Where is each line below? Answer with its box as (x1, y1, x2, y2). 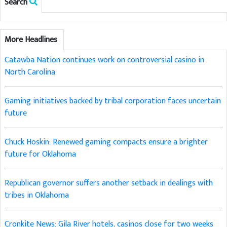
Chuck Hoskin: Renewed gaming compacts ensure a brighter (5, 135, 208, 149)
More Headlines (5, 33, 59, 47)
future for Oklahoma (5, 147, 76, 162)
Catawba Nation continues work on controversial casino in (5, 53, 204, 67)
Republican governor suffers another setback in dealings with (5, 176, 213, 191)
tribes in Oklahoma (5, 188, 69, 203)
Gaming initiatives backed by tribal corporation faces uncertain (5, 94, 221, 108)
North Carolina (5, 65, 55, 80)
